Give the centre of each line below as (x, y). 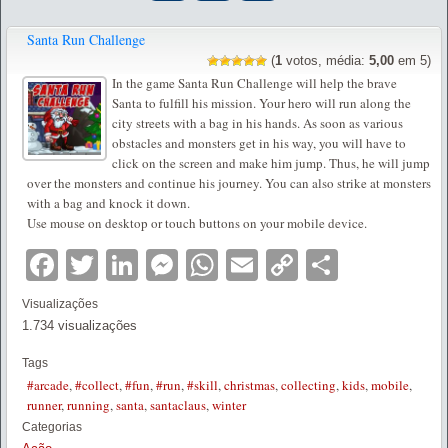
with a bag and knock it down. (108, 202)
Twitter (145, 264)
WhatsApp (292, 264)
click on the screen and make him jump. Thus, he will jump (271, 162)
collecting (308, 384)
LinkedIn (199, 264)
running (88, 404)
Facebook (129, 264)
